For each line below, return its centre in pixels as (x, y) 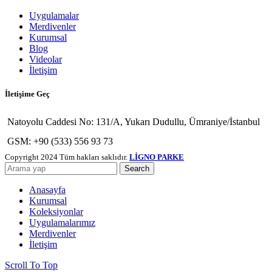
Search (137, 168)
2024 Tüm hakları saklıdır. (85, 157)
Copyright (23, 157)
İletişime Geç (27, 93)
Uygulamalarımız (62, 222)
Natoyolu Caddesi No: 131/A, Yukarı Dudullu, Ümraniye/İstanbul (134, 121)
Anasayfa (47, 189)
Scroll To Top (31, 265)
